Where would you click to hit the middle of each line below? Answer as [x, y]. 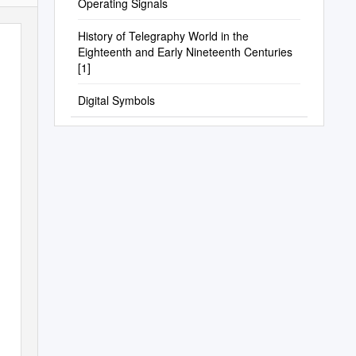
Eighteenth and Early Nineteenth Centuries [185, 52]
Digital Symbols [116, 100]
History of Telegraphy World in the [163, 36]
